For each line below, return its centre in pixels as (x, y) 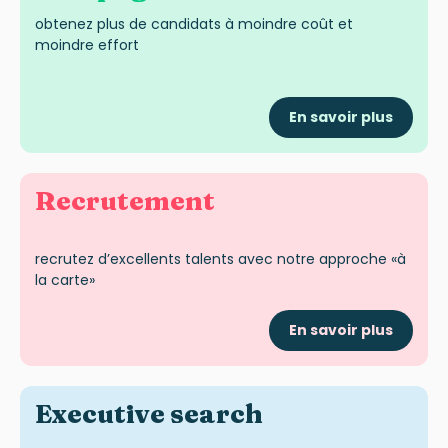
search (216, 414)
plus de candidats (159, 24)
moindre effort (87, 45)
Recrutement (125, 200)
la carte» (65, 279)
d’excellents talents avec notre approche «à (252, 258)
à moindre (263, 24)
